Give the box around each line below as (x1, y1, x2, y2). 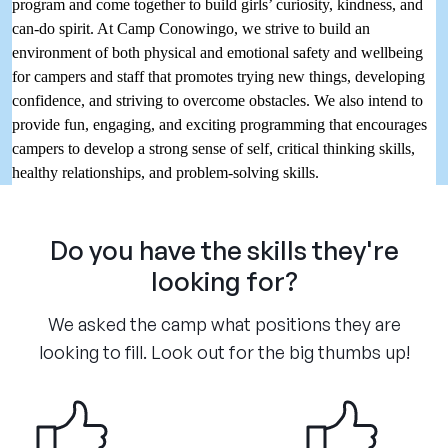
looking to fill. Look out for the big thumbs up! (38, 341, 410, 364)
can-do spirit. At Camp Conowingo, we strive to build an (12, 20, 370, 38)
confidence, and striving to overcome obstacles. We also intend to (12, 92, 423, 110)
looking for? (150, 265, 298, 298)
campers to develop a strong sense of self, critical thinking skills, (12, 140, 415, 158)
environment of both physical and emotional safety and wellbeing (12, 44, 423, 62)
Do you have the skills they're (49, 234, 399, 267)
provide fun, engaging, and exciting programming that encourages (12, 116, 427, 134)
